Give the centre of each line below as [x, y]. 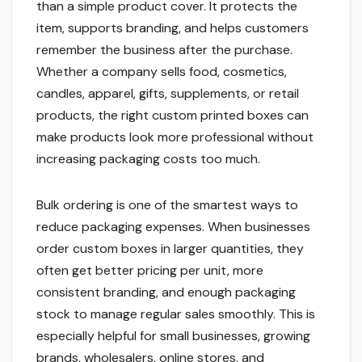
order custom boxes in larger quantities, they [170, 248]
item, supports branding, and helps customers [173, 27]
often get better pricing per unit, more [150, 270]
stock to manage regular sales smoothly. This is [176, 314]
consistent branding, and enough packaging [166, 292]
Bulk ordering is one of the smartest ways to [167, 204]
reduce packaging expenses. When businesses [173, 226]
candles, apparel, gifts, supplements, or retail [168, 93]
